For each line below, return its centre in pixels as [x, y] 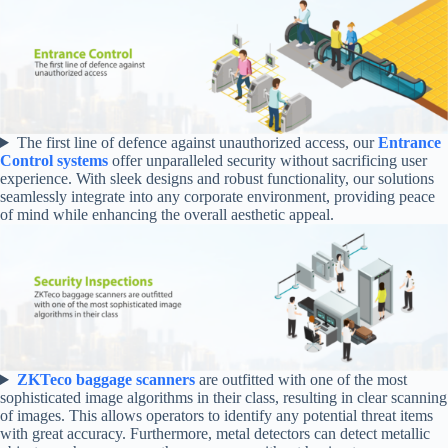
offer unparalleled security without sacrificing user [267, 160]
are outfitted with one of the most [300, 380]
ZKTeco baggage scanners [105, 380]
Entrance [409, 142]
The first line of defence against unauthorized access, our [197, 142]
